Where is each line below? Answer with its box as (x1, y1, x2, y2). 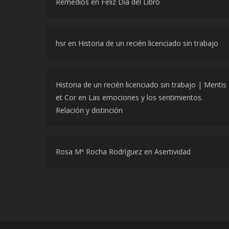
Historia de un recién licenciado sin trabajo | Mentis (56, 79, 226, 89)
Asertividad (154, 146, 191, 156)
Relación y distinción (56, 105, 123, 115)
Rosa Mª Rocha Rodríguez (56, 146, 142, 156)
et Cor (56, 92, 76, 102)
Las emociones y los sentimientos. (88, 92, 203, 102)
